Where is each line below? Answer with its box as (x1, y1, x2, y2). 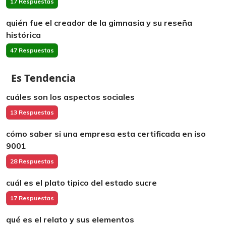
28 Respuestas (10, 157, 54, 165)
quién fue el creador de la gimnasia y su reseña (6, 18, 192, 28)
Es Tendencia (11, 71, 76, 85)
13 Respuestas (10, 108, 54, 116)
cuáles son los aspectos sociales (6, 92, 135, 102)
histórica (6, 30, 41, 40)
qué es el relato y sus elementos (6, 214, 134, 224)
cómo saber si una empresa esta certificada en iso (6, 129, 206, 139)
